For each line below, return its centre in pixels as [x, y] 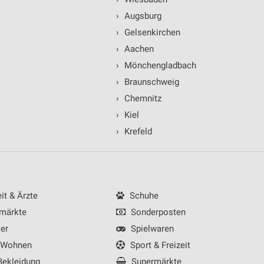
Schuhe [143, 196]
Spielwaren [151, 229]
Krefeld [137, 132]
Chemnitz [141, 99]
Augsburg [141, 16]
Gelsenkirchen [151, 33]
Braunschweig [150, 82]
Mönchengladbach [159, 66]
